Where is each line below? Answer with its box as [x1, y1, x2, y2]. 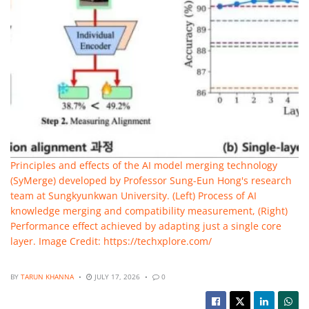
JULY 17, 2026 [92, 272, 140, 282]
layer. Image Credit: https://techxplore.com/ [10, 234, 212, 248]
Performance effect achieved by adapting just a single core [10, 219, 281, 232]
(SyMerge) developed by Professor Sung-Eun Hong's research [10, 173, 292, 187]
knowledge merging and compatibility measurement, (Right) [10, 203, 288, 217]
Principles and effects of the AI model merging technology [10, 158, 277, 172]
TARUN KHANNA [21, 272, 74, 282]
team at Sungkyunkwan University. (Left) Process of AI [10, 188, 257, 202]
